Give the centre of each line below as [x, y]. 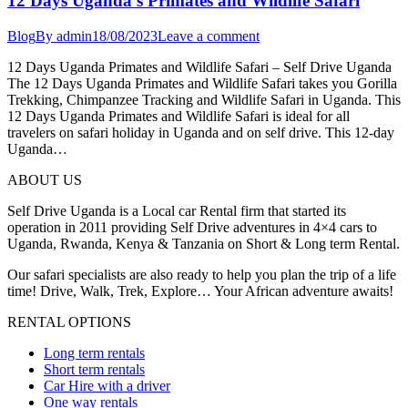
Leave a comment [209, 36]
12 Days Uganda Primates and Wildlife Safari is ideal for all [178, 117]
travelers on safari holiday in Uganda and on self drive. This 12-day [201, 133]
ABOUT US [45, 180]
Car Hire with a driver [107, 386]
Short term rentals [94, 370]
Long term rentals [94, 353]
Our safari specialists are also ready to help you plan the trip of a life [202, 275]
